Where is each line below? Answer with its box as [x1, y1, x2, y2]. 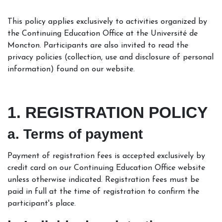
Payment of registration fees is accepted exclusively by [7, 152, 205, 160]
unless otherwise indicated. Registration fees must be [7, 175, 199, 184]
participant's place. [7, 199, 76, 208]
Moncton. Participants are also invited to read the [7, 41, 188, 50]
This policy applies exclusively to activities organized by [7, 17, 207, 26]
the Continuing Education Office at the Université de [7, 29, 198, 38]
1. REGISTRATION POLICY [7, 103, 208, 121]
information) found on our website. [7, 65, 135, 73]
